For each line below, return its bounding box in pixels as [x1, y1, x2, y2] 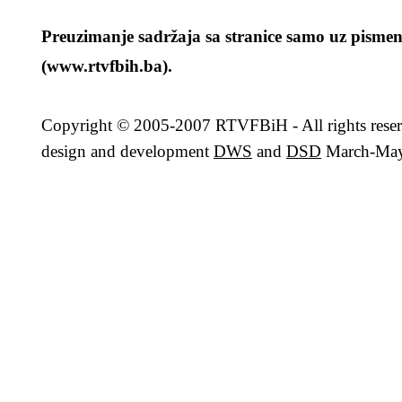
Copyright [41, 116, 117, 135]
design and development [41, 142, 214, 161]
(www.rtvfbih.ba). [41, 57, 172, 75]
